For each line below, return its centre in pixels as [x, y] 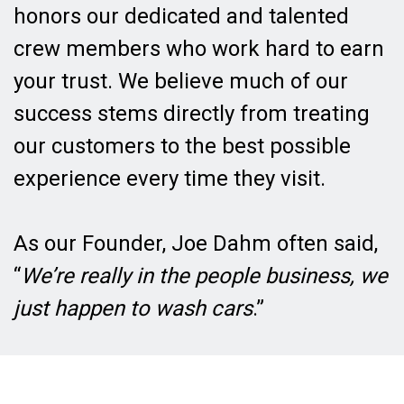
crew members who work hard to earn [199, 48]
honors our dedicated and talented [181, 16]
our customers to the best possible [182, 146]
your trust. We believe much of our [181, 81]
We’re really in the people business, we [204, 275]
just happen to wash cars [133, 308]
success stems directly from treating [192, 113]
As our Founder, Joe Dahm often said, [196, 243]
